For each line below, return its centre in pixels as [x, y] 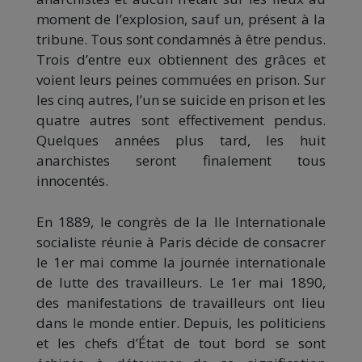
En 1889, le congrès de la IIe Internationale [181, 221]
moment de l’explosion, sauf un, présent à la [181, 19]
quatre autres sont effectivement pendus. [181, 120]
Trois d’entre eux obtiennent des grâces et [181, 59]
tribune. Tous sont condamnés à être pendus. [181, 39]
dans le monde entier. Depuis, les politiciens [181, 322]
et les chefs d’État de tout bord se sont [181, 343]
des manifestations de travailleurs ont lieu [181, 302]
